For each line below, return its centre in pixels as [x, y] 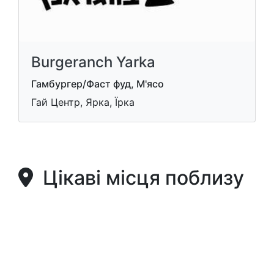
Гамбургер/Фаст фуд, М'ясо [98, 84]
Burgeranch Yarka [93, 62]
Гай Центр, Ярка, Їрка [83, 102]
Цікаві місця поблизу [139, 178]
